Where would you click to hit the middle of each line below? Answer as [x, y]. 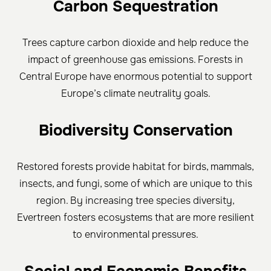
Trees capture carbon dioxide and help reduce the [135, 43]
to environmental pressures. [135, 235]
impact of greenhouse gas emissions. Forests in [135, 60]
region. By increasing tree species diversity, [135, 201]
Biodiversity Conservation [135, 131]
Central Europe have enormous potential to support [135, 77]
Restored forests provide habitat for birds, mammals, [135, 167]
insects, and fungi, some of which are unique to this [135, 184]
